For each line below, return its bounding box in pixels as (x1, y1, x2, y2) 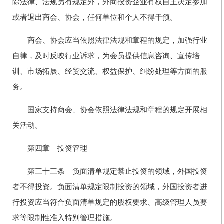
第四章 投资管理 (12, 144, 87, 152)
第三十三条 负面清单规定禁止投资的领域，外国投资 (12, 167, 207, 175)
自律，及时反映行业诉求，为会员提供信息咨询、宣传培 (12, 52, 200, 60)
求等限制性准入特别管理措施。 (12, 214, 117, 222)
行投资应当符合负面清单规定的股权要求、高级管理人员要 (12, 198, 207, 206)
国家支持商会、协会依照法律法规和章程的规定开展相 (12, 106, 207, 114)
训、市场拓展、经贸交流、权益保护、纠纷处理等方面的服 (12, 67, 207, 75)
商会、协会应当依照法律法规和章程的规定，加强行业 (12, 36, 207, 44)
